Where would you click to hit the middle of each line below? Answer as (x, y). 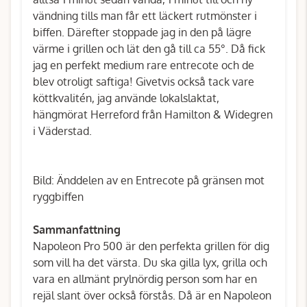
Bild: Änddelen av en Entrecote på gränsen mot (149, 180)
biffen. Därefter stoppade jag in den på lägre (142, 32)
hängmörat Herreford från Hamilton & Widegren (153, 114)
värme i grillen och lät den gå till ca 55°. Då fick (149, 49)
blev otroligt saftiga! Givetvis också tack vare (144, 82)
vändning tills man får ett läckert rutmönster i (145, 16)
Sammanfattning (77, 230)
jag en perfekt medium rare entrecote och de (144, 65)
